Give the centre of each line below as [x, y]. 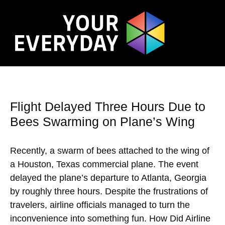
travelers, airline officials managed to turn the [100, 205]
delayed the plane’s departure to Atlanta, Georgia [108, 178]
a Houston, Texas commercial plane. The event [104, 164]
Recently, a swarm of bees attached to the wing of [110, 151]
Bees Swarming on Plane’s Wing [102, 122]
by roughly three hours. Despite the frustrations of [109, 192]
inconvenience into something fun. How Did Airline [110, 219]
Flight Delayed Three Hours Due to [108, 107]
